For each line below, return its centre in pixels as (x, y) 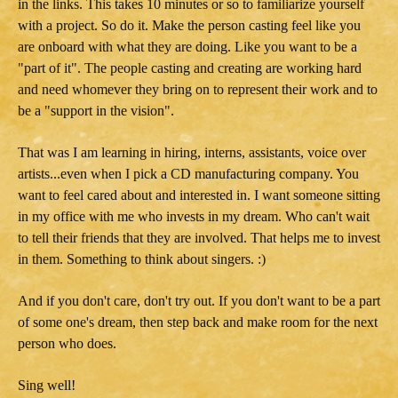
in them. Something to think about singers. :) (142, 259)
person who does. (67, 343)
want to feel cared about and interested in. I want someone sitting (199, 195)
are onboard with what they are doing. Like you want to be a (187, 46)
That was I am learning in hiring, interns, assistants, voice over (192, 152)
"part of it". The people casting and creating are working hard (190, 68)
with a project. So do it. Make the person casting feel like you (189, 25)
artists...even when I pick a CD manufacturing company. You (188, 173)
